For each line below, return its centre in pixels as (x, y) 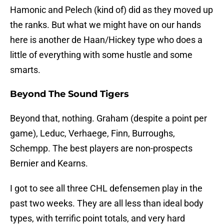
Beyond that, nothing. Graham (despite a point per (108, 118)
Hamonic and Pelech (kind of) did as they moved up (111, 10)
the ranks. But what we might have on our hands (105, 25)
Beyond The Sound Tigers (69, 94)
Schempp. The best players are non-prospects (101, 148)
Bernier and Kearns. (49, 163)
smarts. (25, 70)
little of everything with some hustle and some (101, 55)
